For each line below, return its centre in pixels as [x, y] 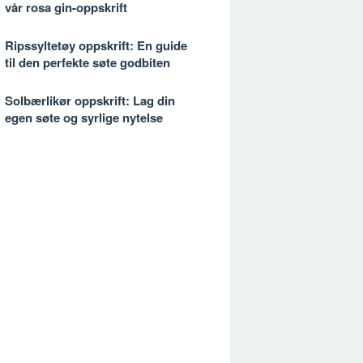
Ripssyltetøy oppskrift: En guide [96, 45]
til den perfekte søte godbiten [88, 62]
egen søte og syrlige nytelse [84, 117]
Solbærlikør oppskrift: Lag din [90, 100]
